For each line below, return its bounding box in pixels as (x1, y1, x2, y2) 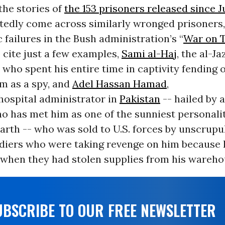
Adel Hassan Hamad (72, 77, 167, 90)
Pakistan (119, 92, 160, 105)
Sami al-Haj (121, 47, 177, 60)
